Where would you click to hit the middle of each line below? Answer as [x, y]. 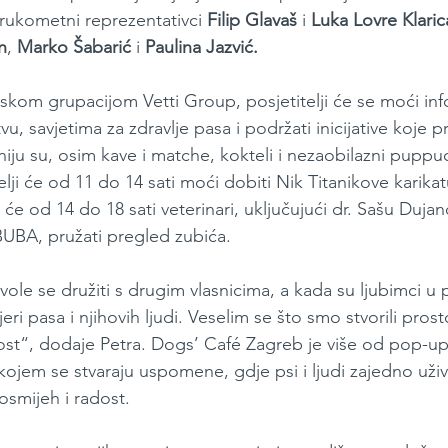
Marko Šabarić [74, 47]
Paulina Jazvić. [201, 47]
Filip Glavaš [252, 20]
